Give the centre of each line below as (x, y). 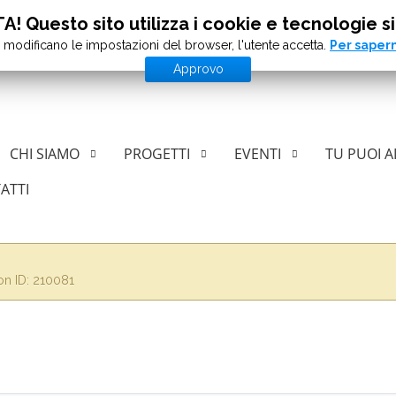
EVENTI (258, 154)
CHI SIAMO (45, 154)
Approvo (198, 69)
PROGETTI (157, 154)
